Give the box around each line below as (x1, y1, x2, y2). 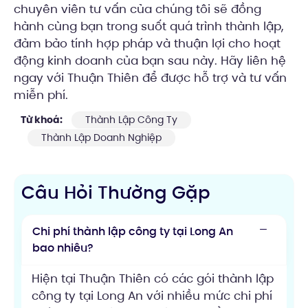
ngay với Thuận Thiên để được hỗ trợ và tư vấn (14, 69, 287, 86)
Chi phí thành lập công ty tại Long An (32, 223, 233, 239)
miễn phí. (14, 86, 68, 103)
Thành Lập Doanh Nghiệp (41, 130, 162, 144)
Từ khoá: (21, 112, 65, 126)
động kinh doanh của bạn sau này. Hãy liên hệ (14, 52, 286, 69)
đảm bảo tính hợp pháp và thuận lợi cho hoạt (14, 34, 280, 52)
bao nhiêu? (32, 239, 93, 256)
